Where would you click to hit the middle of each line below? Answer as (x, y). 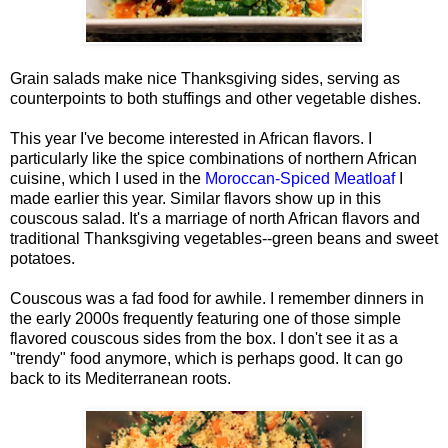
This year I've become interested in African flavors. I (191, 138)
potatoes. (42, 258)
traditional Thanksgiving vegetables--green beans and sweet (224, 238)
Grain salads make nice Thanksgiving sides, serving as (205, 78)
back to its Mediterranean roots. (120, 378)
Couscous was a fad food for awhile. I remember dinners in (217, 298)
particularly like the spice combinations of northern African (213, 158)
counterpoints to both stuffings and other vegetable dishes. (215, 98)
